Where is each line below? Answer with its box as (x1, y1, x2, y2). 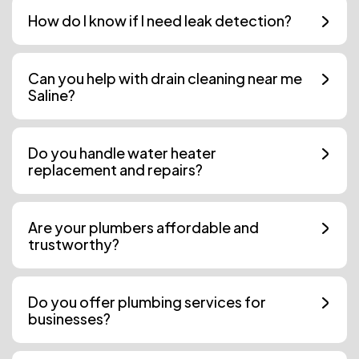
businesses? (28, 309, 111, 329)
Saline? (28, 86, 75, 105)
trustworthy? (28, 235, 119, 254)
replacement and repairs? (28, 160, 203, 179)
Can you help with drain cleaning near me (28, 69, 302, 88)
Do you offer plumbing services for (28, 292, 266, 312)
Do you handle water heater (28, 143, 216, 163)
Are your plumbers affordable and (28, 218, 259, 237)
